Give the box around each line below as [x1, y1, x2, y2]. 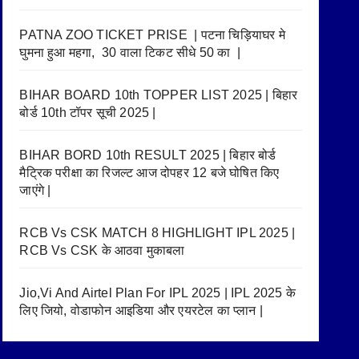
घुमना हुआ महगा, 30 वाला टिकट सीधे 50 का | [19, 45, 240, 59]
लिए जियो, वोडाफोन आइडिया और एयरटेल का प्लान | [19, 303, 263, 317]
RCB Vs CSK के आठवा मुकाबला [19, 243, 188, 257]
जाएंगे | [19, 183, 51, 197]
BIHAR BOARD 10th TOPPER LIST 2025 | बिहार [19, 87, 298, 102]
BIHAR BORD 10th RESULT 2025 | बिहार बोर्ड [19, 147, 276, 162]
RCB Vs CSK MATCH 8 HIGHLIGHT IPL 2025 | [19, 225, 296, 240]
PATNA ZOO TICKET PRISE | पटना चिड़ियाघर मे [19, 27, 285, 42]
